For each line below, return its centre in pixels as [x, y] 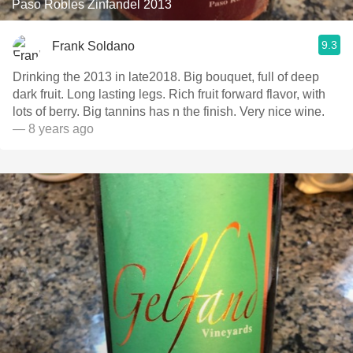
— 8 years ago [53, 129]
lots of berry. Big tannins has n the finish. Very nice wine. [282, 111]
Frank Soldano [93, 46]
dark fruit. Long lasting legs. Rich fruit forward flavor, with [40, 94]
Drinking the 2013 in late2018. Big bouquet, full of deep [98, 77]
